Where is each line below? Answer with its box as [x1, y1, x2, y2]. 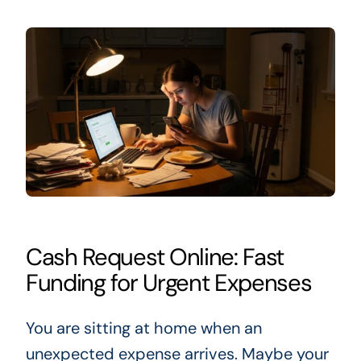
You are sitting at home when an [25, 317, 262, 338]
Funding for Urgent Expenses [25, 267, 312, 298]
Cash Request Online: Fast [25, 241, 284, 272]
